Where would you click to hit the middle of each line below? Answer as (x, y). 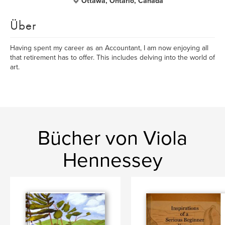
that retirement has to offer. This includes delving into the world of (113, 58)
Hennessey (113, 160)
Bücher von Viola (113, 138)
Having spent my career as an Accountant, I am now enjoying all (109, 48)
